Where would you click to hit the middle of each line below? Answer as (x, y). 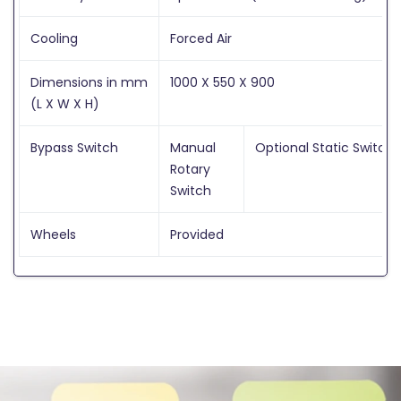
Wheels (53, 234)
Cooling (54, 38)
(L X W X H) (65, 103)
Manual (193, 147)
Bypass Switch (74, 147)
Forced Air (201, 38)
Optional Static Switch (324, 147)
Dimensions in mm (89, 82)
